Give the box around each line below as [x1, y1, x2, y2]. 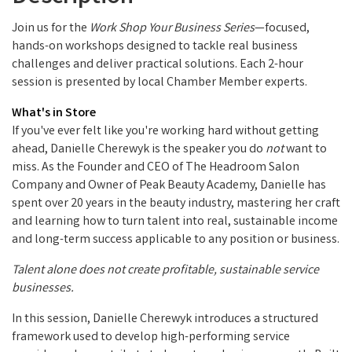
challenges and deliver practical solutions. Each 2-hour [12, 56, 303, 75]
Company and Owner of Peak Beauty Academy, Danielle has [12, 177, 326, 196]
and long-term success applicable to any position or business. [12, 231, 339, 250]
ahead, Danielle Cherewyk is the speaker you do [12, 141, 266, 159]
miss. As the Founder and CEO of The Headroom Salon [12, 159, 299, 178]
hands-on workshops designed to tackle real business [12, 38, 298, 57]
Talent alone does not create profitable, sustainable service [12, 262, 319, 280]
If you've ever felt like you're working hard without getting [12, 123, 319, 141]
